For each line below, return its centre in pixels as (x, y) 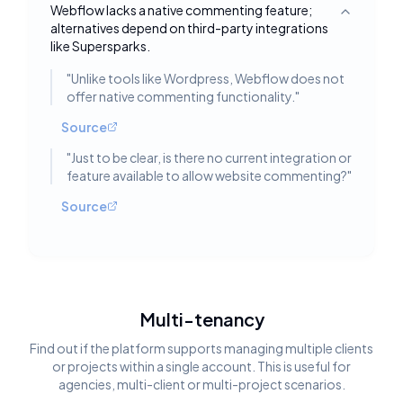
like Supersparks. (100, 46)
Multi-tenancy (201, 319)
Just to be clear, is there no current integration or (211, 157)
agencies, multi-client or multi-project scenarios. (201, 384)
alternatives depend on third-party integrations (189, 28)
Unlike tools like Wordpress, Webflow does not (208, 78)
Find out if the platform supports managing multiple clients (201, 348)
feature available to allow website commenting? (207, 175)
